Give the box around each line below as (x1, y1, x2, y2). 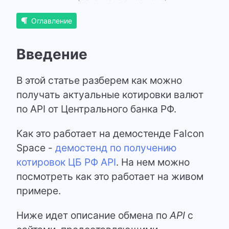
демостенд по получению (55, 142, 177, 154)
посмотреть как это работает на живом (16, 170, 203, 182)
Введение (16, 45, 87, 63)
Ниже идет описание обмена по (16, 209, 170, 221)
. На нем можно (116, 156, 190, 168)
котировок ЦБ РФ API (16, 156, 116, 168)
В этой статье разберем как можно (16, 74, 182, 86)
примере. (16, 185, 63, 197)
